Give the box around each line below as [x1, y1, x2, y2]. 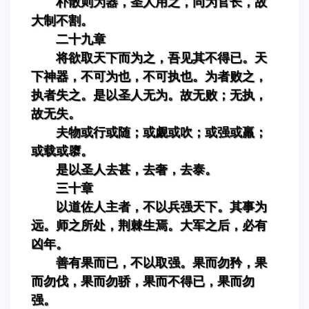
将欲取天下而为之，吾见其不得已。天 [56, 50, 267, 65]
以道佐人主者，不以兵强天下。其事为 [56, 199, 267, 214]
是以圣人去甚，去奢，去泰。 [56, 162, 217, 177]
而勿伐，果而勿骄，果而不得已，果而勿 [31, 274, 255, 288]
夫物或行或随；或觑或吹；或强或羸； [56, 125, 267, 139]
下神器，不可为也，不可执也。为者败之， [31, 69, 267, 83]
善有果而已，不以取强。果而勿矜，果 [56, 255, 267, 270]
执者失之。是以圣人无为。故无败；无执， [31, 88, 267, 102]
